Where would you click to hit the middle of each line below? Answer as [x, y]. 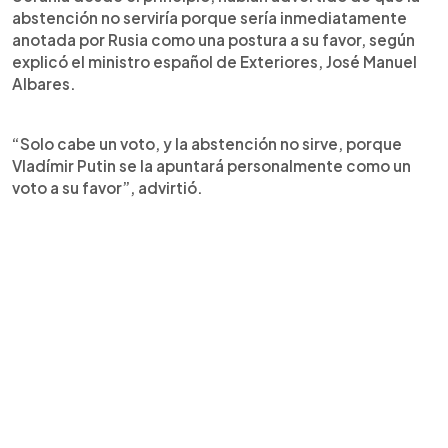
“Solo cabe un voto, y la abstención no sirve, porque [207, 143]
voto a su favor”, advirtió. [107, 187]
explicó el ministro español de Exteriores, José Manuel [214, 61]
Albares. [44, 83]
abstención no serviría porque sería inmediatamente [209, 17]
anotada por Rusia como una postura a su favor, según [213, 39]
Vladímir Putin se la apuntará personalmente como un [211, 165]
